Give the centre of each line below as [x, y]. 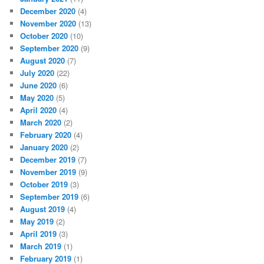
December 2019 [48, 160]
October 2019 [44, 184]
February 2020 [46, 135]
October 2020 [44, 36]
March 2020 [41, 123]
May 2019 [37, 222]
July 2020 [37, 73]
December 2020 [48, 11]
